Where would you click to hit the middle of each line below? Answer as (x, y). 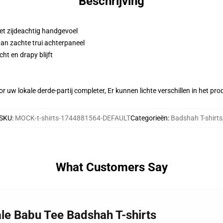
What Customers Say (111, 167)
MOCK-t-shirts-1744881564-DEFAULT (73, 118)
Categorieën (149, 118)
